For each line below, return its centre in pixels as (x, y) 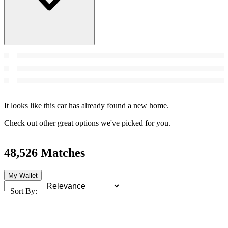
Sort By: (24, 191)
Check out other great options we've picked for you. (87, 123)
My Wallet (23, 175)
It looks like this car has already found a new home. (87, 105)
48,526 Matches (45, 152)
